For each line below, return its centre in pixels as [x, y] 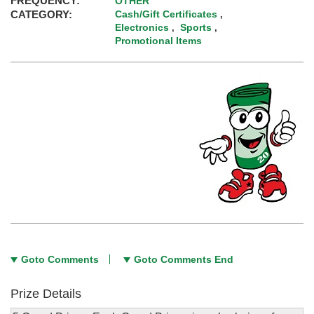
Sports [196, 28]
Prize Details [46, 294]
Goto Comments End [184, 260]
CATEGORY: [41, 15]
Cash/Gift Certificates [166, 14]
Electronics [142, 28]
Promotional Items [159, 41]
